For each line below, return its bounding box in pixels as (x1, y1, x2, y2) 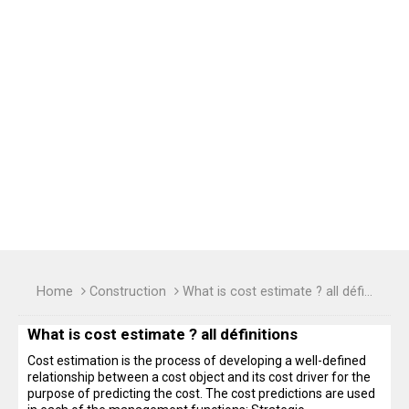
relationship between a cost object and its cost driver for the (27, 370, 371, 384)
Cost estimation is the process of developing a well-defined (27, 353, 366, 368)
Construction (89, 284, 166, 299)
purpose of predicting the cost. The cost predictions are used (27, 386, 375, 401)
